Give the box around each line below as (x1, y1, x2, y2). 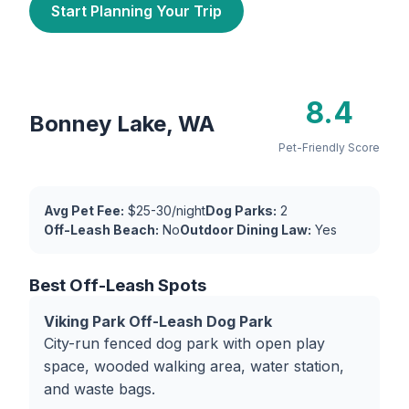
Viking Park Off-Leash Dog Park (44, 312, 272, 330)
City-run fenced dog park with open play (44, 334, 325, 352)
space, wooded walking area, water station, (44, 357, 344, 375)
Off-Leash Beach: (44, 222, 159, 237)
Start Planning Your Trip (51, 2, 222, 20)
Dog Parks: (205, 203, 277, 218)
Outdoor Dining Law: (180, 222, 311, 237)
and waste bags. (44, 380, 155, 398)
